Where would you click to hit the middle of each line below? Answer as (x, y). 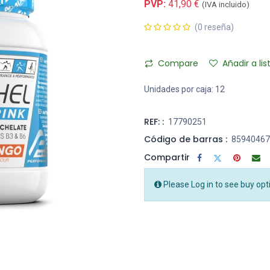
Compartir (167, 157)
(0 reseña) (214, 27)
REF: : (154, 122)
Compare (178, 64)
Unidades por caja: (179, 89)
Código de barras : (186, 140)
